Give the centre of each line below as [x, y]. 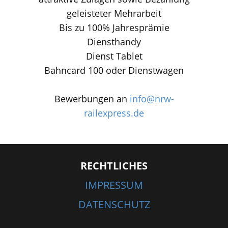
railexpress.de [114, 113]
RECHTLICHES [114, 166]
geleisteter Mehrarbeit [114, 13]
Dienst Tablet [114, 56]
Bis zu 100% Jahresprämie [114, 27]
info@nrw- [152, 99]
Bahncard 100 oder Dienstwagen [114, 70]
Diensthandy [114, 42]
